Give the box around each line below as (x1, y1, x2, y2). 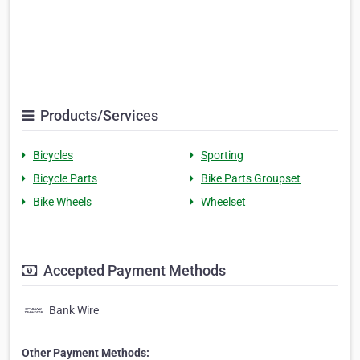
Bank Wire (49, 304, 99, 317)
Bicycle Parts (33, 172, 97, 186)
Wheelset (201, 195, 246, 209)
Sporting (201, 149, 243, 162)
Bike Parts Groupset (201, 172, 301, 186)
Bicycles (33, 149, 73, 162)
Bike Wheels (33, 195, 92, 209)
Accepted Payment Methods (40, 262, 226, 280)
